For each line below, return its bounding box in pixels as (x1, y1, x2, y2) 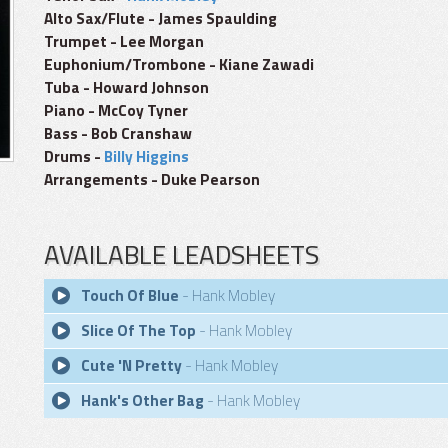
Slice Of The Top (81, 319, 196, 342)
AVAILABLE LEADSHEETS (44, 235, 319, 274)
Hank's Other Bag (81, 389, 204, 412)
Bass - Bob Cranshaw (44, 122, 192, 145)
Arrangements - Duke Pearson (44, 168, 260, 191)
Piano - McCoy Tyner (44, 99, 188, 122)
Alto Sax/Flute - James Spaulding (44, 7, 277, 30)
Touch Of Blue (81, 284, 179, 307)
